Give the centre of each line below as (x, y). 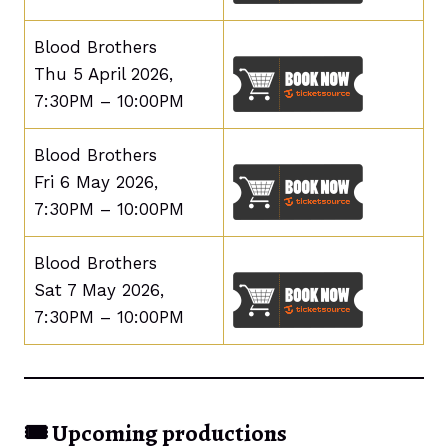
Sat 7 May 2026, (98, 290)
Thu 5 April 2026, (103, 74)
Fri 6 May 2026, (95, 182)
